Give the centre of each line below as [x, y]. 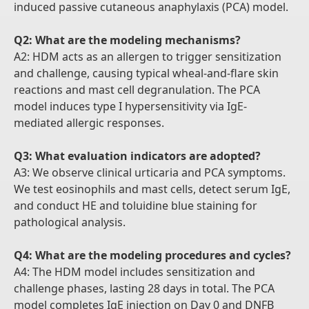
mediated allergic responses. [89, 123]
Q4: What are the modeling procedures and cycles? [152, 255]
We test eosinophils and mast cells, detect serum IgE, [152, 189]
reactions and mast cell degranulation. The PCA [137, 90]
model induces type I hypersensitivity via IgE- [130, 106]
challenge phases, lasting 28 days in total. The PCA [144, 288]
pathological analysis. [70, 222]
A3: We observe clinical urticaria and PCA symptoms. [150, 172]
